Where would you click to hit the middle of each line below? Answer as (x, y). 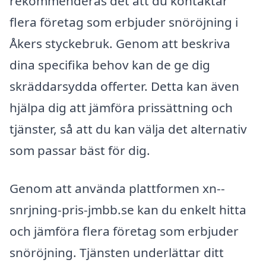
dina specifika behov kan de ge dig (110, 65)
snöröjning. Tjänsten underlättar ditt (117, 252)
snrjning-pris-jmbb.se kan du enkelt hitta (128, 209)
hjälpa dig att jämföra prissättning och (121, 108)
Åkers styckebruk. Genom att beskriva (120, 44)
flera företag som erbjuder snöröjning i (124, 22)
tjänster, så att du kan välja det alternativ (128, 129)
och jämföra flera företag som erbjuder (124, 231)
